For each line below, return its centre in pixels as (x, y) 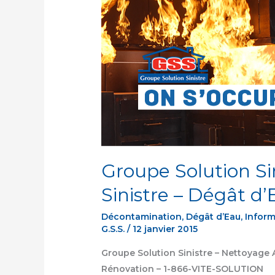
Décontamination (142, 216)
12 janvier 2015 (165, 229)
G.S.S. (114, 229)
